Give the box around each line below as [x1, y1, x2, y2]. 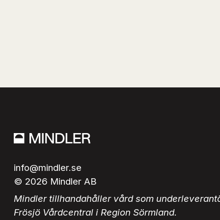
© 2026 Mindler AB [14, 175, 97, 187]
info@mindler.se [14, 162, 82, 173]
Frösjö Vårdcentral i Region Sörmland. [14, 207, 177, 219]
